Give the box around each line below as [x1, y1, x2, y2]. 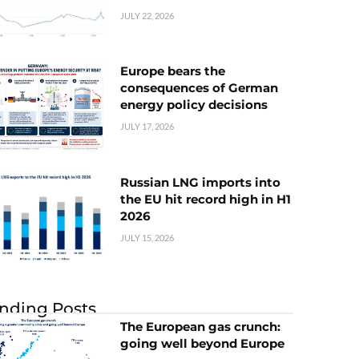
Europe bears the [120, 63, 225, 79]
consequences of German [120, 80, 278, 96]
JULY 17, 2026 [120, 121, 174, 132]
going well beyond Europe [120, 335, 284, 351]
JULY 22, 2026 [120, 10, 174, 22]
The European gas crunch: [120, 318, 280, 334]
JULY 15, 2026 [120, 232, 174, 243]
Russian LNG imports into [120, 174, 280, 190]
